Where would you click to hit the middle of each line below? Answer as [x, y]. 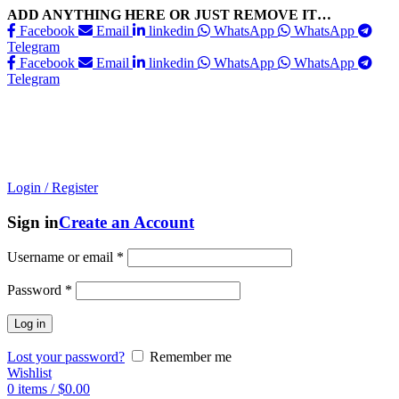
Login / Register [53, 187]
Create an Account [126, 222]
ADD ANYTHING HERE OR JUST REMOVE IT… [169, 15]
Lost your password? [66, 357]
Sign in [33, 222]
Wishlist [29, 373]
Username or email [62, 257]
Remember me [191, 357]
